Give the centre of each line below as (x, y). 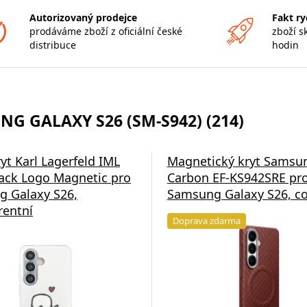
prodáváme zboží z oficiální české (106, 31)
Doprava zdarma (206, 221)
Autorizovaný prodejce (83, 17)
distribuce (52, 45)
